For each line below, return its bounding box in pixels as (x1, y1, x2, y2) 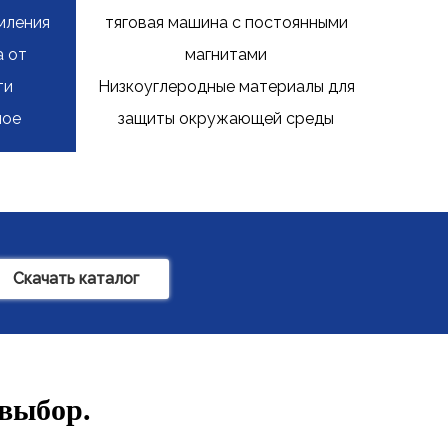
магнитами (185, 45, 267, 65)
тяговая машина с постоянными (104, 13, 348, 33)
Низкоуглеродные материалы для (97, 77, 355, 97)
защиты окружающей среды (118, 109, 334, 129)
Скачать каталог (13, 269, 139, 289)
